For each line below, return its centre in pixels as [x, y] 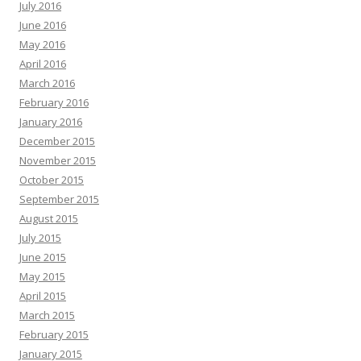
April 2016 [43, 64]
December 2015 [57, 141]
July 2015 [40, 238]
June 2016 [43, 25]
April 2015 [43, 296]
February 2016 [54, 103]
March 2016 [47, 83]
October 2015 [52, 180]
